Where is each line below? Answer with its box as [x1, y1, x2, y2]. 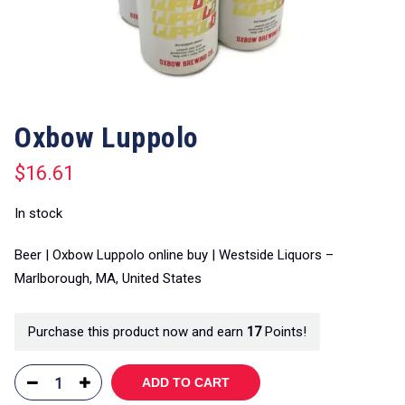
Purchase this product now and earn [28, 324, 247, 340]
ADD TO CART [142, 375, 230, 390]
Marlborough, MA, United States [14, 269, 202, 287]
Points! [261, 324, 306, 340]
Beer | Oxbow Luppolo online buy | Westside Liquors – [14, 246, 334, 263]
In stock [14, 205, 62, 221]
